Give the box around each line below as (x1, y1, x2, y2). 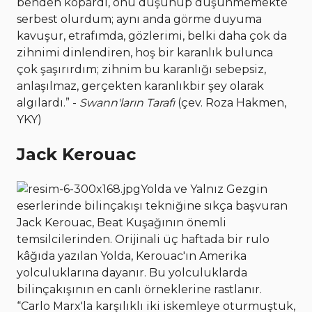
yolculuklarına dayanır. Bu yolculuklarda (17, 265, 247, 279)
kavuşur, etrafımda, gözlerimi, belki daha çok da (17, 29, 287, 43)
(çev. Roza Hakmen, (175, 96, 286, 110)
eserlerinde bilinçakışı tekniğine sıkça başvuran (17, 198, 288, 212)
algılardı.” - (17, 96, 77, 110)
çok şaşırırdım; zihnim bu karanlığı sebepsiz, (17, 63, 266, 77)
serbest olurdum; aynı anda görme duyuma (17, 13, 262, 26)
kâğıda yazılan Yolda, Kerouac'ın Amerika (17, 249, 247, 263)
